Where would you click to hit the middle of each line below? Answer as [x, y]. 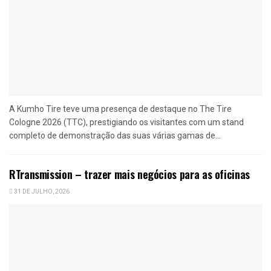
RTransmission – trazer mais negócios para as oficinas [129, 174]
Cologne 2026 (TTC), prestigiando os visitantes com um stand [126, 122]
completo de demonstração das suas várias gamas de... [115, 135]
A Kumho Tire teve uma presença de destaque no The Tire [120, 109]
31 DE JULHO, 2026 [41, 191]
